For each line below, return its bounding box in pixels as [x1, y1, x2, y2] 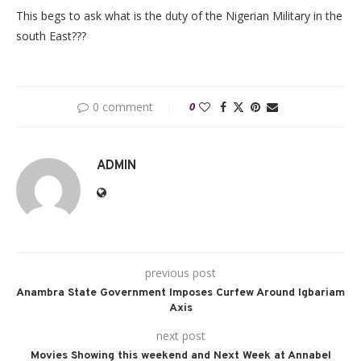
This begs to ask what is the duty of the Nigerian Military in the [16, 7, 342, 23]
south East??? [16, 27, 86, 44]
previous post [145, 264, 216, 280]
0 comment [92, 98, 153, 114]
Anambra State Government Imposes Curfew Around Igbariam [16, 285, 345, 300]
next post [156, 327, 205, 343]
